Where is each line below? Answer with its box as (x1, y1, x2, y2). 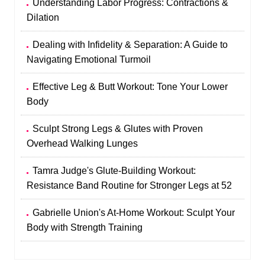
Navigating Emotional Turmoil (27, 54, 151, 64)
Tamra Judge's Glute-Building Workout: (33, 166, 196, 176)
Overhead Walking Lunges (27, 138, 138, 148)
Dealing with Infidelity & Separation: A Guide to (33, 40, 228, 50)
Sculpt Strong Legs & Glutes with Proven (33, 124, 203, 134)
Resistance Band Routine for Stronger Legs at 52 (27, 180, 232, 190)
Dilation (27, 12, 60, 22)
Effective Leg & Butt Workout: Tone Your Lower (33, 82, 228, 92)
